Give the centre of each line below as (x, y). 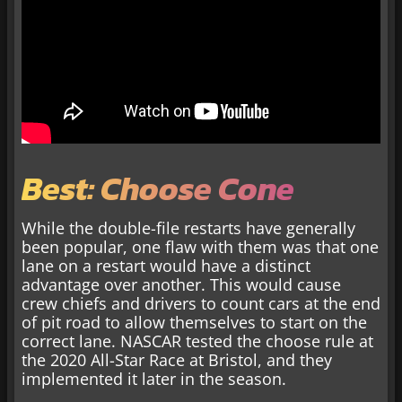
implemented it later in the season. (154, 379)
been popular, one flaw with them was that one (200, 247)
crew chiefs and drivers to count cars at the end (201, 304)
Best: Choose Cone (158, 189)
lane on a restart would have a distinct (166, 266)
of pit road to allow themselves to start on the (194, 323)
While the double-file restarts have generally (188, 228)
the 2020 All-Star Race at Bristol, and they (177, 360)
